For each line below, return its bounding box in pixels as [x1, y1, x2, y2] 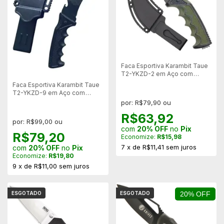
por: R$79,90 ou [120, 98, 171, 107]
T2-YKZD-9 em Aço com [12, 88, 85, 96]
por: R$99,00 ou [12, 117, 62, 125]
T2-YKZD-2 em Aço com [120, 70, 193, 78]
